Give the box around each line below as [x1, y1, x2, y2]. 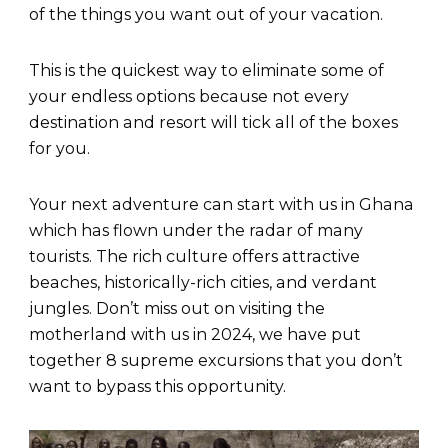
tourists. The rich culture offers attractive [29, 247, 360, 267]
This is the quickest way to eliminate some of [29, 61, 384, 81]
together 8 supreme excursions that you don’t [29, 351, 403, 371]
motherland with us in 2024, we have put [29, 325, 361, 345]
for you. [29, 139, 90, 159]
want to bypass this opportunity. [29, 377, 286, 397]
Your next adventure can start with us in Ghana [29, 195, 414, 215]
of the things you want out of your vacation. [29, 5, 383, 25]
